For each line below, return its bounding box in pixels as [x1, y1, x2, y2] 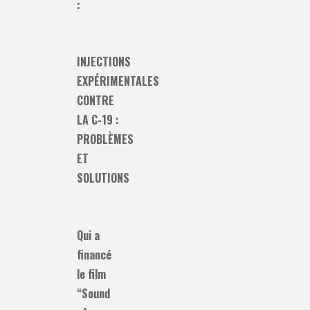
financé [77, 246, 112, 263]
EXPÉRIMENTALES [77, 73, 160, 90]
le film [77, 265, 107, 282]
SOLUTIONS [77, 170, 130, 187]
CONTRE [77, 92, 115, 109]
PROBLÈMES [77, 131, 134, 148]
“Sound [77, 284, 111, 302]
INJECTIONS [77, 53, 131, 71]
